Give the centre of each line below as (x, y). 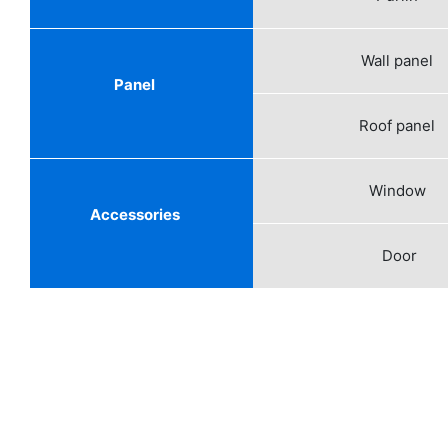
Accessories (134, 214)
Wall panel (397, 60)
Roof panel (397, 125)
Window (397, 190)
